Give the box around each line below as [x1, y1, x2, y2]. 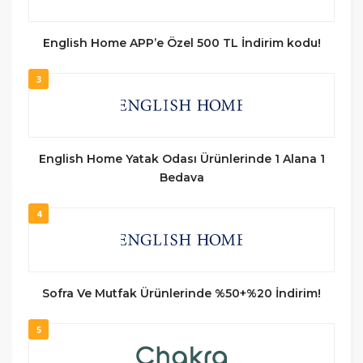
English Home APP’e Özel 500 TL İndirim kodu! [42, 35, 321, 50]
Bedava [159, 169, 204, 185]
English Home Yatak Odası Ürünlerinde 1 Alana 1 [38, 151, 325, 166]
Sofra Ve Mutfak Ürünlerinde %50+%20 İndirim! [42, 285, 321, 301]
